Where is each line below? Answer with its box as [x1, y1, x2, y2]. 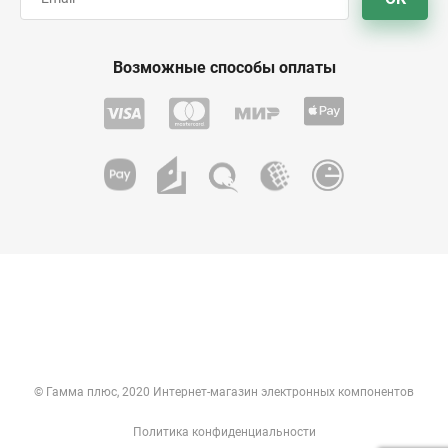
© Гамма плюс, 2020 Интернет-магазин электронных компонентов [34, 385, 414, 399]
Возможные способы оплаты [112, 58, 336, 77]
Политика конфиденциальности [132, 425, 316, 439]
